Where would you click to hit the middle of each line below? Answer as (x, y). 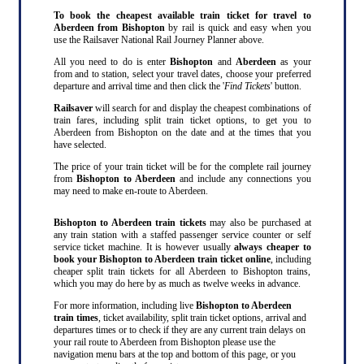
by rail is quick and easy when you (240, 27)
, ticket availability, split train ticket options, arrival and (202, 317)
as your (293, 61)
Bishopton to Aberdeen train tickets (130, 222)
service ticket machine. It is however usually (144, 247)
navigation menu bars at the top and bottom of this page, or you (174, 354)
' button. (286, 86)
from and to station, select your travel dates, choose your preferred (182, 74)
